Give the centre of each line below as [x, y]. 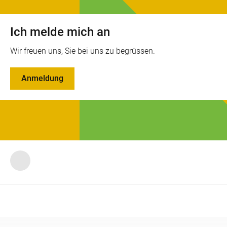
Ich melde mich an [60, 32]
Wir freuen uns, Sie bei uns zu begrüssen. [83, 51]
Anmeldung [42, 79]
